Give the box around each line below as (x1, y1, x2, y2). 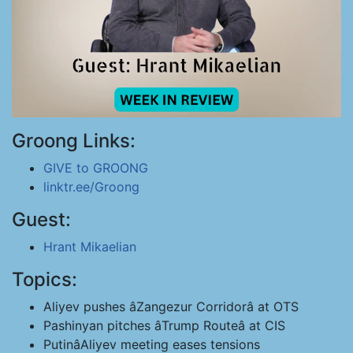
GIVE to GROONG (43, 160, 148, 176)
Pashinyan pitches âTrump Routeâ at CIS (43, 318, 285, 333)
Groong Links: (12, 129, 136, 152)
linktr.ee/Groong (43, 179, 139, 195)
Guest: (12, 208, 71, 231)
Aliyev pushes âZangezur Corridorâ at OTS (43, 299, 299, 314)
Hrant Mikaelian (43, 239, 136, 255)
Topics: (12, 268, 77, 291)
